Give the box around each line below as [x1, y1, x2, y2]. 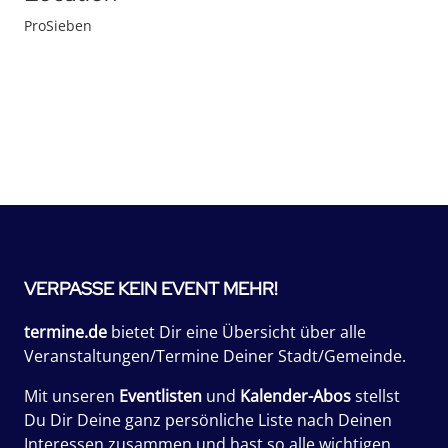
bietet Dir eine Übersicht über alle [107, 321, 366, 343]
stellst [351, 385, 400, 407]
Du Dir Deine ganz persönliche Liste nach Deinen [24, 409, 392, 431]
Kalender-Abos [240, 385, 351, 407]
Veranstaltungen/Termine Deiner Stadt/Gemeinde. [24, 345, 406, 367]
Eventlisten [119, 385, 202, 407]
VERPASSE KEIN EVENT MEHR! [24, 277, 278, 300]
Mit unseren [24, 385, 119, 407]
